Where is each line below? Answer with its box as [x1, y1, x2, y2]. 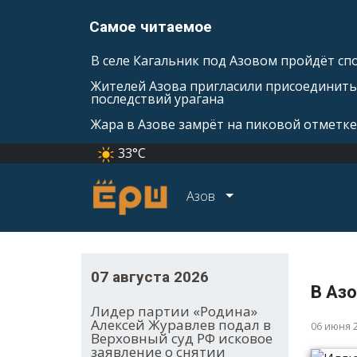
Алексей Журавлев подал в [91, 316, 271, 335]
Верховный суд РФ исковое [91, 329, 273, 348]
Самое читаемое [89, 18, 212, 36]
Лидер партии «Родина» [91, 302, 257, 321]
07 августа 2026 [91, 268, 209, 287]
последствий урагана [91, 90, 224, 108]
